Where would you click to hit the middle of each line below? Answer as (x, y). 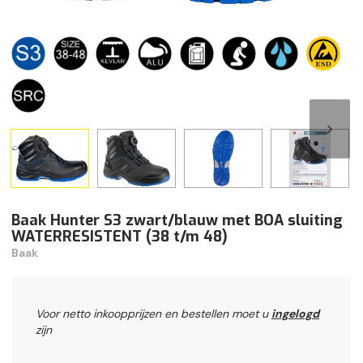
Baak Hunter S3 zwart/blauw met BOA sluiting (177, 221)
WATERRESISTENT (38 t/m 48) (120, 237)
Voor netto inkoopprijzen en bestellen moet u (154, 314)
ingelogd (295, 314)
